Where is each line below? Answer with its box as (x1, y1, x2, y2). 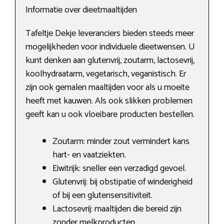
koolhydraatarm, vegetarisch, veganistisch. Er (25, 66, 186, 82)
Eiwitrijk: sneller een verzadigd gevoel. (52, 161, 186, 176)
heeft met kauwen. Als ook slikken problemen (25, 93, 192, 109)
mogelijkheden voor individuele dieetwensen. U (25, 39, 195, 55)
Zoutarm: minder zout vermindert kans (52, 134, 189, 149)
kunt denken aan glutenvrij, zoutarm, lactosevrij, (25, 53, 194, 68)
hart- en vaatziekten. (52, 147, 126, 163)
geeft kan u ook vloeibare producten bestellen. (25, 107, 194, 122)
